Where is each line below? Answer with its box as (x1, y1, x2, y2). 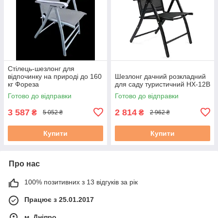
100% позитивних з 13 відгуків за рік (24, 178, 138, 186)
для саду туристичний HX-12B (115, 80, 210, 88)
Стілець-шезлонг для (8, 64, 74, 73)
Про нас (9, 159, 40, 168)
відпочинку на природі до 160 (8, 72, 102, 80)
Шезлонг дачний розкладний (115, 72, 206, 80)
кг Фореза (8, 80, 39, 88)
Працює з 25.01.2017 (24, 195, 94, 203)
